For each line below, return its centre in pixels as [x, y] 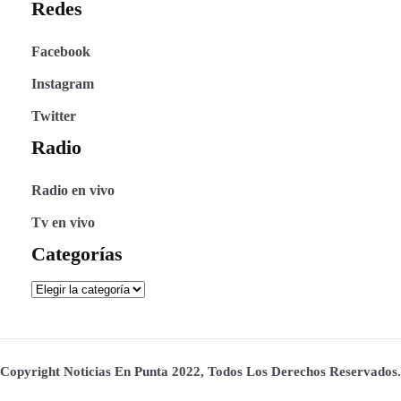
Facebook [61, 51]
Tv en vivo [63, 222]
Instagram [63, 84]
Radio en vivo [73, 190]
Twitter [54, 116]
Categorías [77, 254]
